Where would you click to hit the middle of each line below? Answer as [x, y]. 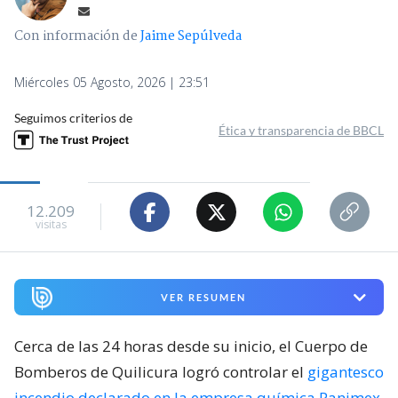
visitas [51, 224]
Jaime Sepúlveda [191, 37]
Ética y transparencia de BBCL [301, 131]
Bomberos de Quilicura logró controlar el [161, 372]
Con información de [76, 37]
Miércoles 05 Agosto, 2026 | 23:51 [112, 83]
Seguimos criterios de [73, 118]
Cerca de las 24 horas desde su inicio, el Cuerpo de [191, 346]
